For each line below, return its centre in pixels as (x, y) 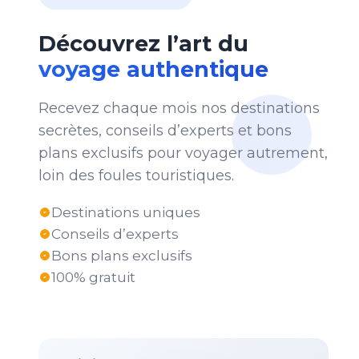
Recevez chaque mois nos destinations (179, 109)
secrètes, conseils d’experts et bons (165, 131)
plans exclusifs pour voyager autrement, (183, 153)
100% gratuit (93, 277)
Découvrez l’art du (143, 44)
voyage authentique (153, 70)
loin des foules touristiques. (136, 176)
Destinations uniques (125, 212)
